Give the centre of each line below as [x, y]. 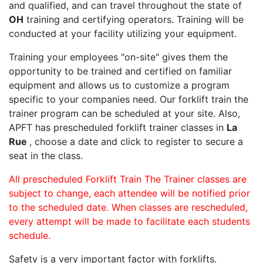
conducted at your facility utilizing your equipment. [123, 34]
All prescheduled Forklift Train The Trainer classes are [128, 179]
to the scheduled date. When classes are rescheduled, [128, 208]
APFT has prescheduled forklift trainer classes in [118, 128]
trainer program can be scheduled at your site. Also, [124, 114]
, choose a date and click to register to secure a [136, 142]
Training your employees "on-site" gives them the [118, 57]
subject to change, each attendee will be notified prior [129, 193]
